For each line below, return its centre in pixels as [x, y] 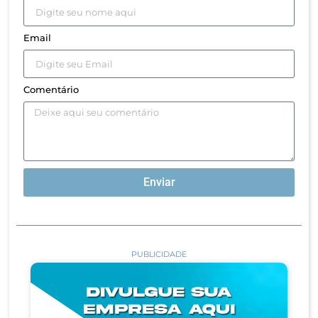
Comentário [51, 89]
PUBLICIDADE [159, 254]
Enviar [159, 182]
